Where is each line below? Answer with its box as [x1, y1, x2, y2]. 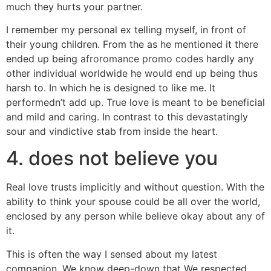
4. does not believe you [6, 146, 218, 171]
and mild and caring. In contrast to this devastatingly [6, 111, 248, 123]
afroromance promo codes [80, 53, 203, 65]
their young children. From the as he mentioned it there [6, 38, 258, 51]
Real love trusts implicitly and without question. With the [6, 181, 264, 194]
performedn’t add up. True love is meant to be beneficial [6, 96, 265, 109]
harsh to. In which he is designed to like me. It [6, 82, 215, 94]
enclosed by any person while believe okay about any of [6, 210, 265, 223]
